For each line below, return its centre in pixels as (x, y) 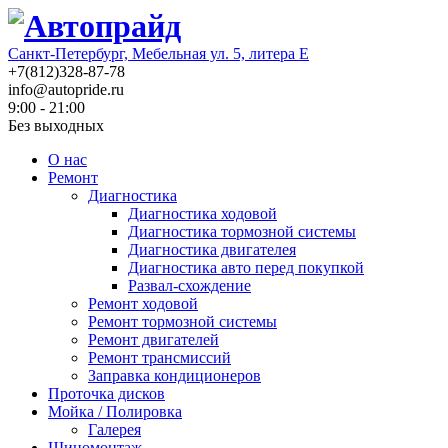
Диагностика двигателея (212, 249)
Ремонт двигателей (153, 339)
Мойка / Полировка (115, 411)
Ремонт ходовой (143, 303)
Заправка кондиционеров (174, 375)
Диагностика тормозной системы (242, 231)
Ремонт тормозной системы (182, 321)
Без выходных (56, 125)
